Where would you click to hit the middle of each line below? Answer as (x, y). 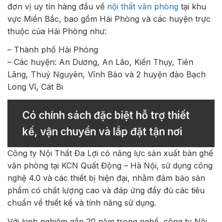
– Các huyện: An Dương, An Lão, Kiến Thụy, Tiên (100, 62)
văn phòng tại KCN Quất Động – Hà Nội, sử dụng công (110, 166)
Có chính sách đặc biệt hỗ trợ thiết (106, 115)
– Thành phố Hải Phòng (53, 50)
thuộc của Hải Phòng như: (57, 31)
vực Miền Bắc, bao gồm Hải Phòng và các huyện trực (109, 19)
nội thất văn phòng (143, 6)
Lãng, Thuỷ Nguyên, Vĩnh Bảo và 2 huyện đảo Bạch (107, 75)
